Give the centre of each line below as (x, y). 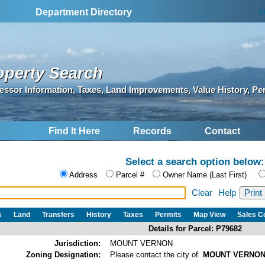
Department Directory (84, 12)
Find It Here (74, 131)
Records (152, 131)
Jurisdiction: (77, 243)
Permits (168, 214)
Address (83, 175)
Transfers (58, 214)
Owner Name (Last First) (205, 175)
